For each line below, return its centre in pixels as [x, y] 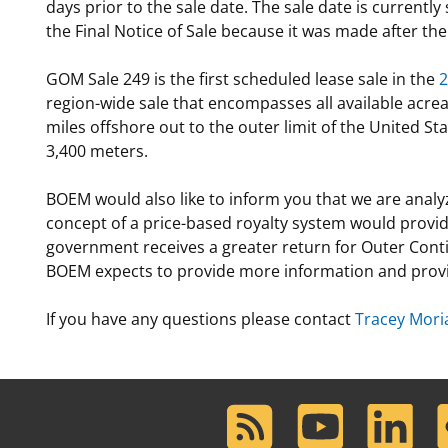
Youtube [328, 415]
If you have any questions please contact [200, 319]
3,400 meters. [97, 151]
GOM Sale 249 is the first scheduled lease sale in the [242, 79]
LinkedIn [397, 415]
